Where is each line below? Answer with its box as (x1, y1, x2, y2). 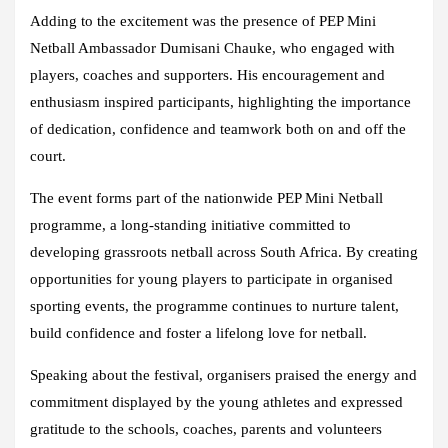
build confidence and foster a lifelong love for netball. (30, 325, 367, 342)
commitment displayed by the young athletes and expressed (30, 394, 403, 411)
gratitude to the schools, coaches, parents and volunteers (30, 421, 382, 438)
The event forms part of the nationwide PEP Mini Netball (30, 190, 383, 207)
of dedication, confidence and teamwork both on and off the (30, 121, 406, 138)
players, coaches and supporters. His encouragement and (30, 67, 385, 84)
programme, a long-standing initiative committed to (30, 217, 351, 234)
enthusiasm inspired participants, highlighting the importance (30, 94, 411, 111)
